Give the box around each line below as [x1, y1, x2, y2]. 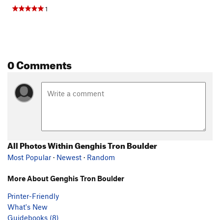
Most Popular [7, 152, 51, 162]
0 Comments [7, 54, 72, 72]
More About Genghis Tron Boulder [7, 173, 124, 183]
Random [87, 152, 115, 162]
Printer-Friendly [7, 191, 59, 200]
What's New [7, 202, 48, 211]
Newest [56, 152, 82, 162]
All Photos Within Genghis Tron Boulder [7, 137, 157, 151]
